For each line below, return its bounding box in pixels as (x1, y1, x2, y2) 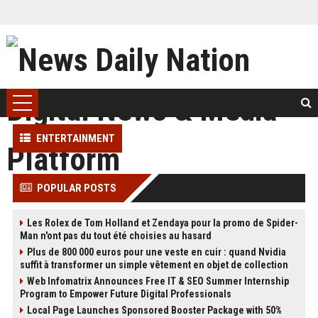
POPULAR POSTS (36, 182, 116, 194)
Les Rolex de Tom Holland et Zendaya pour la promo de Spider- (26, 217, 298, 229)
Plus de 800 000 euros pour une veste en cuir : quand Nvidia (26, 246, 286, 258)
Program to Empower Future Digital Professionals (19, 288, 231, 300)
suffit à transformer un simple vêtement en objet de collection (19, 259, 288, 270)
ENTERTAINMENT (35, 132, 115, 145)
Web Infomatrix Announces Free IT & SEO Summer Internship (26, 275, 289, 287)
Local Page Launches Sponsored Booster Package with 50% (26, 305, 282, 316)
